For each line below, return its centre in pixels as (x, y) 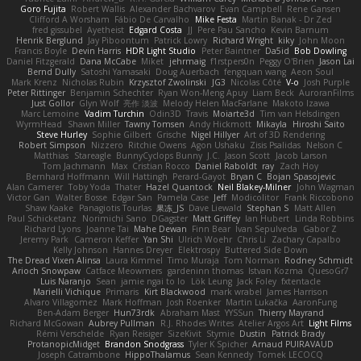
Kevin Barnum (300, 29)
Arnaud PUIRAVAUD (293, 344)
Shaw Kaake (50, 207)
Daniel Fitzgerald (40, 61)
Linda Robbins (324, 218)
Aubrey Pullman (122, 323)
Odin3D (165, 113)
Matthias (52, 155)
